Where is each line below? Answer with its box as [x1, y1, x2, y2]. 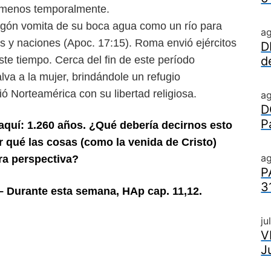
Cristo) [181, 136, 217, 148]
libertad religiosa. [114, 88, 197, 100]
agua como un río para [113, 20, 222, 32]
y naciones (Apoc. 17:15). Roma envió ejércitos [8, 37, 237, 49]
